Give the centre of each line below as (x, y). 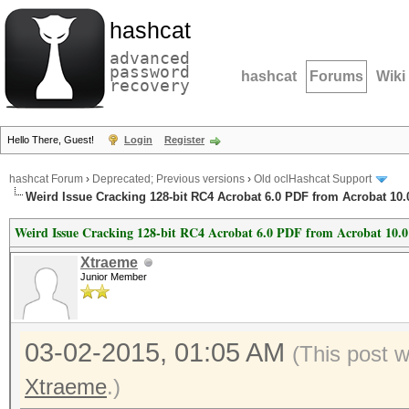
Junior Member (114, 277)
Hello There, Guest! (52, 140)
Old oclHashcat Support (313, 179)
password (150, 72)
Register (184, 140)
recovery (150, 85)
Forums (336, 76)
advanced (150, 58)
